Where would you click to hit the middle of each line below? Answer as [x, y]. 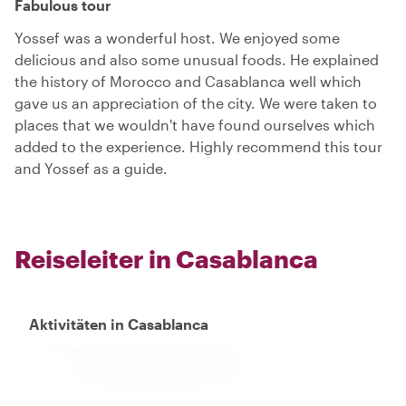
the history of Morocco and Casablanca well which [188, 82]
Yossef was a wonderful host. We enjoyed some [177, 38]
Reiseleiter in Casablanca [166, 259]
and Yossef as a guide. [91, 169]
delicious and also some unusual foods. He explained [197, 60]
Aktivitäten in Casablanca [119, 324]
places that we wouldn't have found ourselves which [195, 125]
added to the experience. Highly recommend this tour [198, 147]
